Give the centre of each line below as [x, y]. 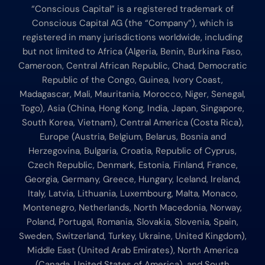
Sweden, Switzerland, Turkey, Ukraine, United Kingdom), [132, 236]
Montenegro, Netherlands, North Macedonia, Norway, [132, 208]
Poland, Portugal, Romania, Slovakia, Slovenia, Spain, [132, 222]
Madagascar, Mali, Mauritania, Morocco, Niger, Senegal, [132, 94]
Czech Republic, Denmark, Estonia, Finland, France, [132, 165]
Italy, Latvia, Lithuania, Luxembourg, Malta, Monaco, [132, 194]
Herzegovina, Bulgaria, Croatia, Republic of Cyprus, [132, 151]
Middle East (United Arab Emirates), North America [132, 251]
